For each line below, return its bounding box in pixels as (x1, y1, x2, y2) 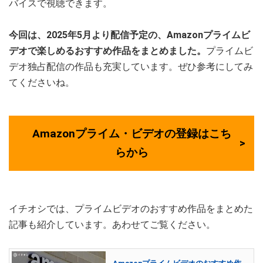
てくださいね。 (9, 77, 75, 89)
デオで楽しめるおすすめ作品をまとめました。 (9, 45, 206, 57)
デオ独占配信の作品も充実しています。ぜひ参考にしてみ (9, 61, 253, 73)
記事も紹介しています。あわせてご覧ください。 (9, 219, 215, 231)
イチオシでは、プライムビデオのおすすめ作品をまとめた (9, 203, 253, 215)
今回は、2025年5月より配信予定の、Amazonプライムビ (9, 29, 250, 41)
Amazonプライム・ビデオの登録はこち (32, 127, 231, 141)
